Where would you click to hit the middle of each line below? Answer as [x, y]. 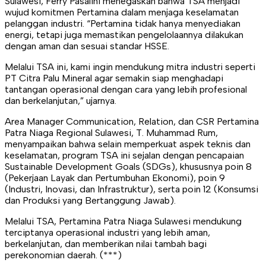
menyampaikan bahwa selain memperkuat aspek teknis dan [128, 144]
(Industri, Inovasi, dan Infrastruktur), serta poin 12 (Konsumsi [132, 189]
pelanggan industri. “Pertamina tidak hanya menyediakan [123, 23]
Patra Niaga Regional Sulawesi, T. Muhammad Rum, [111, 132]
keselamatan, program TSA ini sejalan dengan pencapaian [124, 155]
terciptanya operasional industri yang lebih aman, [107, 232]
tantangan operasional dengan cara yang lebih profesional [126, 89]
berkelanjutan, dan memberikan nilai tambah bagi [106, 243]
